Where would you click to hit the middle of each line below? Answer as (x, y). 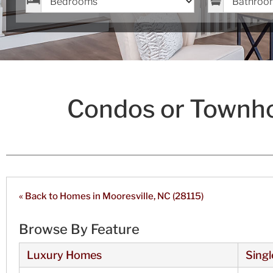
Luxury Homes (64, 255)
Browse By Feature (79, 229)
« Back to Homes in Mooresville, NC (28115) (111, 197)
